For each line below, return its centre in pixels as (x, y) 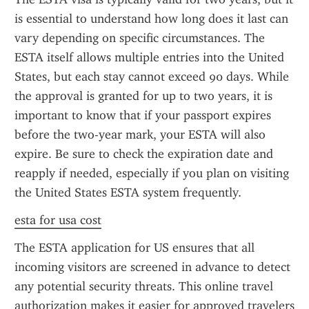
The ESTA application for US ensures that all (134, 248)
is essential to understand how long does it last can (151, 19)
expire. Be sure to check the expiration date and (144, 154)
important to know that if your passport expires (143, 115)
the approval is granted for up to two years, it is (143, 96)
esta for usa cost (58, 220)
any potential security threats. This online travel (144, 286)
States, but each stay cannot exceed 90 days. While (152, 77)
